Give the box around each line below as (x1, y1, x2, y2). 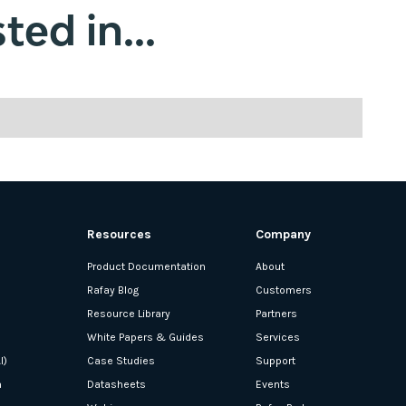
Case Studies (87, 353, 155, 367)
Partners (256, 306, 297, 320)
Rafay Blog (87, 283, 139, 296)
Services (256, 330, 300, 343)
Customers (256, 283, 312, 296)
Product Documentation (87, 259, 206, 273)
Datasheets (87, 377, 146, 391)
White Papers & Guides (87, 330, 204, 343)
